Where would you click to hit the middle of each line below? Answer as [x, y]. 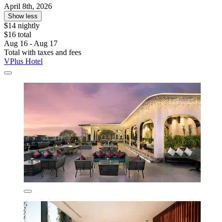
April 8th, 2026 [28, 6]
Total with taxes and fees [43, 52]
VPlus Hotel [23, 61]
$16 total [18, 34]
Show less [23, 16]
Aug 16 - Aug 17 [31, 43]
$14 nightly [22, 25]
